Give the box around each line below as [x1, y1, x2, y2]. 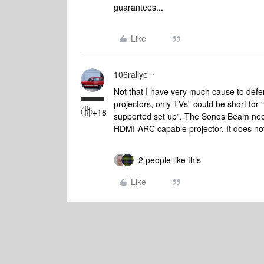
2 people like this [138, 154, 201, 166]
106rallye [114, 68, 148, 80]
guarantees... [114, 1, 163, 13]
